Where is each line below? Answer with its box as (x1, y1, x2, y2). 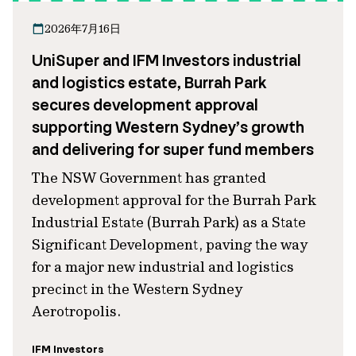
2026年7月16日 (44, 21, 121, 36)
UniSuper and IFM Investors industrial (32, 50, 301, 71)
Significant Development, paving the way (32, 235, 308, 253)
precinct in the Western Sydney (32, 280, 242, 298)
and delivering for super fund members (32, 139, 314, 160)
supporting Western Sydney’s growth (32, 117, 304, 137)
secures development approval (32, 95, 258, 115)
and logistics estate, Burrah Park (32, 72, 266, 93)
